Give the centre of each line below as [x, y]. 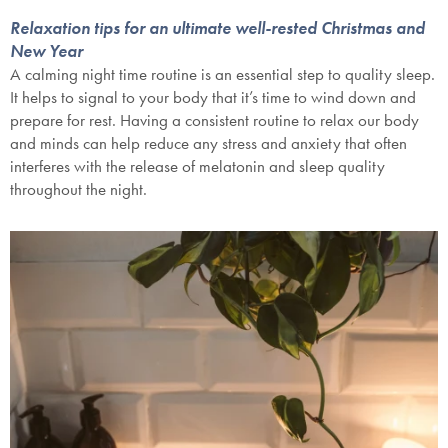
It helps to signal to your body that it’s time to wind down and [213, 97]
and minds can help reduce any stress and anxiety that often [208, 143]
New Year [46, 51]
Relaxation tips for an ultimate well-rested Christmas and [217, 28]
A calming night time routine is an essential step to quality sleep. [222, 74]
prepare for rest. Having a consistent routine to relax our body [214, 120]
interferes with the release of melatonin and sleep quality [197, 166]
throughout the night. [80, 189]
